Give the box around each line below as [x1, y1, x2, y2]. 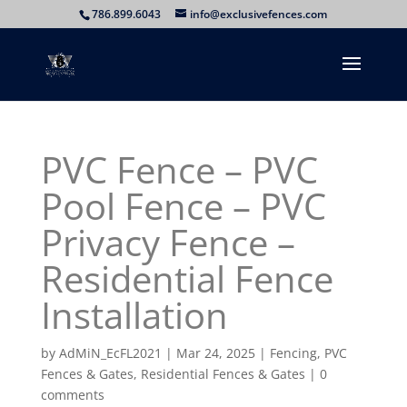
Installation [40, 290, 228, 340]
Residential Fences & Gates [140, 365, 305, 382]
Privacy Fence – [40, 217, 295, 267]
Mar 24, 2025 [175, 344, 255, 362]
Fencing [269, 344, 317, 362]
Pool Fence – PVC [40, 181, 326, 231]
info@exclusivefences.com [190, 6, 328, 22]
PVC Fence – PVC [40, 144, 318, 194]
